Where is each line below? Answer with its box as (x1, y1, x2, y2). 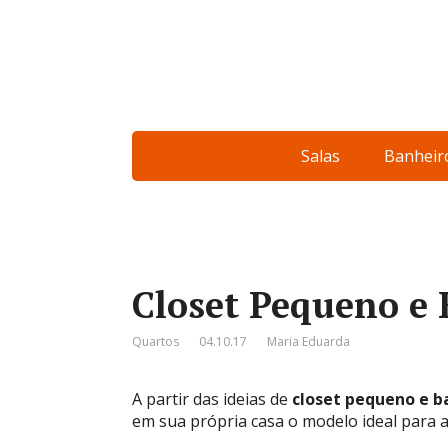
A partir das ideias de (132, 388, 292, 410)
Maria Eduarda (267, 333, 350, 350)
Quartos (132, 333, 179, 350)
